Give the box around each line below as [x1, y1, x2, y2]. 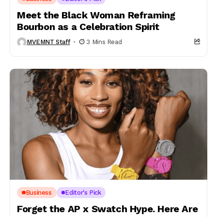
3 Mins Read [86, 38, 122, 46]
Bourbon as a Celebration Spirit [17, 20, 159, 32]
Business [25, 189, 52, 196]
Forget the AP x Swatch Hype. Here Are [17, 203, 198, 215]
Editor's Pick [65, 189, 101, 196]
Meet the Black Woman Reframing [17, 9, 176, 21]
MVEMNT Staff [27, 38, 70, 46]
